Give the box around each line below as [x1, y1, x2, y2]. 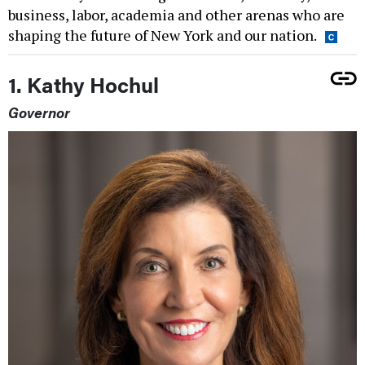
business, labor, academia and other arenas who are [8, 5, 345, 25]
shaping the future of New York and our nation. [8, 25, 317, 46]
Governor [8, 102, 70, 123]
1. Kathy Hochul [8, 69, 159, 100]
